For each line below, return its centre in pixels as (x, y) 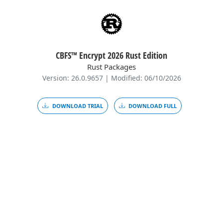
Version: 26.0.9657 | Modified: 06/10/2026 (111, 78)
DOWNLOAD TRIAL (77, 106)
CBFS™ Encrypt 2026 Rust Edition (111, 55)
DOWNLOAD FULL (152, 106)
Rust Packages (111, 66)
